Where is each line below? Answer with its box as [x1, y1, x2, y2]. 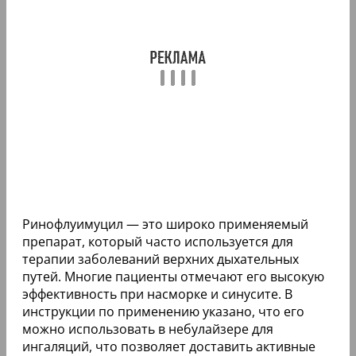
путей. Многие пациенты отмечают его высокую [22, 267, 324, 285]
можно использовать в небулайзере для [22, 319, 273, 338]
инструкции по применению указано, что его [22, 302, 304, 320]
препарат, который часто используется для [22, 232, 293, 250]
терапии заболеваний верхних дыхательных [22, 250, 299, 268]
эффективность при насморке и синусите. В [22, 284, 292, 303]
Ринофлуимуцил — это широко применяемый [22, 215, 308, 233]
